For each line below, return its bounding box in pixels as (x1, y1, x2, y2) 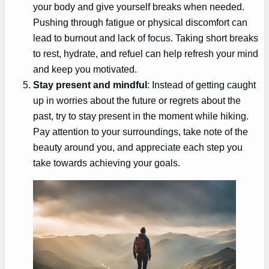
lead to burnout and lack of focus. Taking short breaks (33, 32, 259, 44)
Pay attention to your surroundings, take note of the (33, 126, 249, 138)
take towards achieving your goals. (33, 157, 181, 169)
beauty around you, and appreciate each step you (33, 142, 243, 153)
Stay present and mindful (33, 79, 148, 91)
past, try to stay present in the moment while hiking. (33, 110, 249, 122)
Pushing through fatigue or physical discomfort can (33, 17, 248, 28)
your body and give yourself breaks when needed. (33, 1, 245, 13)
